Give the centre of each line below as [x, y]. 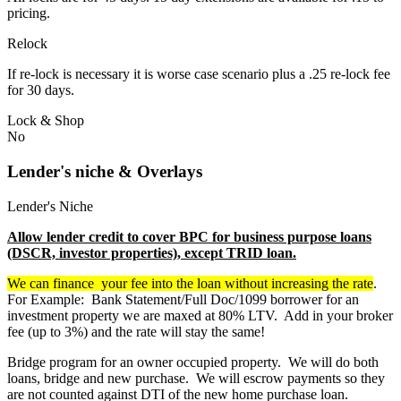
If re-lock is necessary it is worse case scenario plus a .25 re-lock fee [199, 74]
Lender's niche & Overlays [105, 171]
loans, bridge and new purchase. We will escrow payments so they [196, 378]
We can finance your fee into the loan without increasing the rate [190, 283]
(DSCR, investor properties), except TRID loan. [152, 252]
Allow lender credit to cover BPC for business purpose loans [189, 236]
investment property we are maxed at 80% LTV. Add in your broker [200, 315]
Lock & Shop [46, 121]
